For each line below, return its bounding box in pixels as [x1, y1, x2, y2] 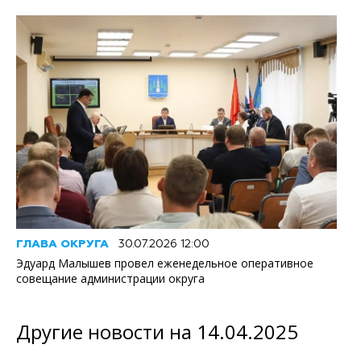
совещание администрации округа [16, 270, 205, 286]
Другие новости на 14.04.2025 [16, 317, 298, 345]
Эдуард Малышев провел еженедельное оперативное [16, 255, 313, 271]
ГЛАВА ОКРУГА [16, 238, 109, 250]
